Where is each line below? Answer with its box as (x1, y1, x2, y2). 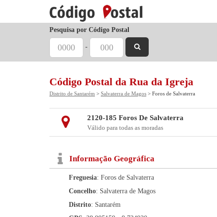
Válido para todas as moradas (87, 124, 163, 131)
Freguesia (69, 174, 97, 181)
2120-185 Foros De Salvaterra (87, 114, 184, 122)
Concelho (69, 187, 96, 195)
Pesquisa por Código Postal (49, 26, 129, 33)
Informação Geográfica (69, 154, 155, 163)
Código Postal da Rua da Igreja (49, 76, 193, 88)
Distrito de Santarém (49, 91, 95, 96)
